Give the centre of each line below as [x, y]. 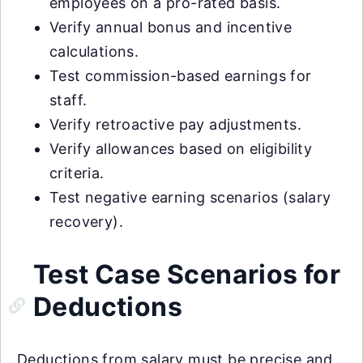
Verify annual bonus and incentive [171, 27]
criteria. [77, 173]
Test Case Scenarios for [187, 274]
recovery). [87, 221]
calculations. [94, 51]
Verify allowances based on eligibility [181, 148]
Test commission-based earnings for [181, 75]
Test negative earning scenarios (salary [190, 197]
